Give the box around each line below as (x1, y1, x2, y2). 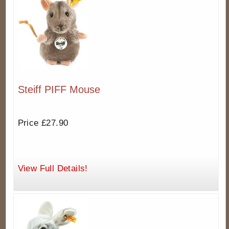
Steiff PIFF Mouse (17, 84, 100, 96)
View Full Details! (17, 164, 88, 174)
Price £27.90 (17, 118, 68, 128)
